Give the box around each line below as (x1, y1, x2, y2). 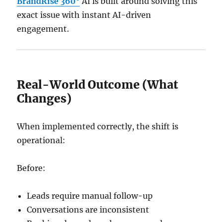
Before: (17, 163, 46, 173)
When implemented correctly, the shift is (17, 121, 179, 132)
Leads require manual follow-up (27, 191, 153, 201)
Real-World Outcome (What (17, 77, 178, 92)
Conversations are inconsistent (27, 205, 150, 215)
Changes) (17, 91, 72, 106)
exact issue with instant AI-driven (17, 10, 152, 20)
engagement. (17, 24, 69, 34)
